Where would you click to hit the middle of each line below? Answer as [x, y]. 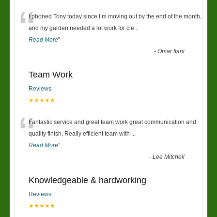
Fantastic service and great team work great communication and [112, 122]
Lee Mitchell [169, 157]
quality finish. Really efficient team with [80, 134]
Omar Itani [171, 51]
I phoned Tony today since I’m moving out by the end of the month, [115, 16]
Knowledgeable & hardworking [87, 180]
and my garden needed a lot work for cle [81, 28]
